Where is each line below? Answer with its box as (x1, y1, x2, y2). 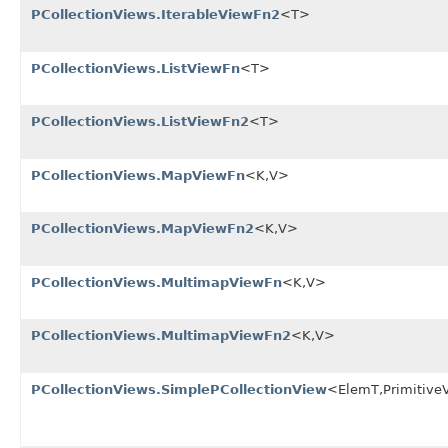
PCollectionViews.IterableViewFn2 (31, 6, 280, 22)
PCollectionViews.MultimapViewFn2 (31, 327, 291, 343)
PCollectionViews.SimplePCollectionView (31, 381, 327, 397)
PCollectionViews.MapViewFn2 (31, 220, 254, 236)
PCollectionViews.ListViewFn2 (31, 113, 249, 129)
